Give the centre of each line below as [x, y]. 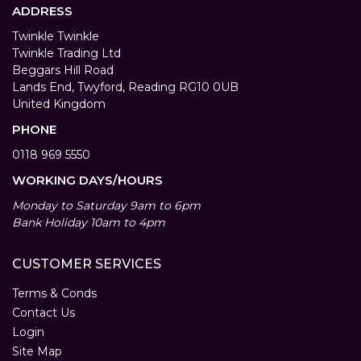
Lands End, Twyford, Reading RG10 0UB [125, 87]
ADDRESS [42, 11]
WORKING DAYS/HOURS [87, 180]
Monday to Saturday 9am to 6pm [106, 206]
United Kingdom [59, 104]
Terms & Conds [54, 294]
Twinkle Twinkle [56, 37]
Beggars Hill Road [63, 71]
